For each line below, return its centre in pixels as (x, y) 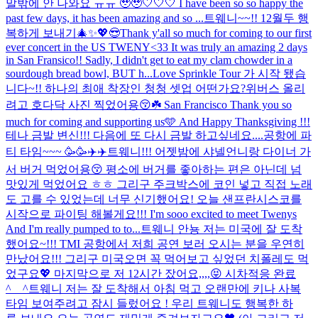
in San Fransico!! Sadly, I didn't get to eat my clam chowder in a (149, 60)
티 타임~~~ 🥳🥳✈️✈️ (56, 151)
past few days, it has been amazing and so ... (105, 18)
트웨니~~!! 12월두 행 (256, 18)
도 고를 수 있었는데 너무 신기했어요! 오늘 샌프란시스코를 (154, 199)
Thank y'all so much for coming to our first (216, 33)
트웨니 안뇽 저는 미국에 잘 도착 (221, 229)
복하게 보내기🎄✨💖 (57, 33)
